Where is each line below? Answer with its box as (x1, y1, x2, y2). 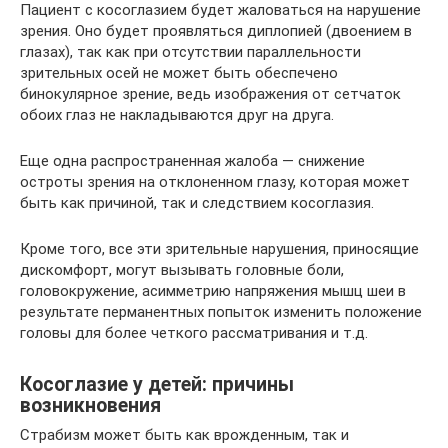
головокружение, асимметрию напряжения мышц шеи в (20, 282, 406, 301)
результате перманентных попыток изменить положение (20, 303, 422, 322)
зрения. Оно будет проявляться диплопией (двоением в (20, 22, 412, 41)
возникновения (20, 393, 161, 417)
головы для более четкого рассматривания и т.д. (20, 324, 368, 343)
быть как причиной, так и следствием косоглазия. (20, 194, 374, 213)
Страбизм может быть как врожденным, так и (20, 426, 349, 445)
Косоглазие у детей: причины (20, 372, 294, 396)
